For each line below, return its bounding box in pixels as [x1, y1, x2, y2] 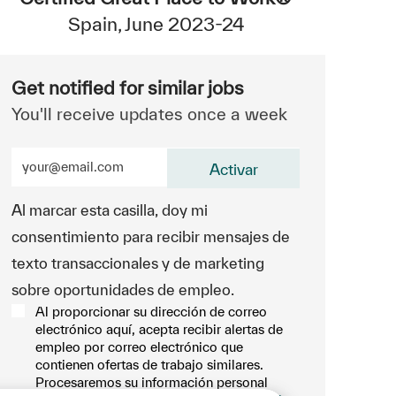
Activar [209, 160, 258, 178]
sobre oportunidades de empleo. [11, 280, 234, 298]
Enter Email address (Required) [11, 146, 223, 164]
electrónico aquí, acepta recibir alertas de [35, 321, 283, 337]
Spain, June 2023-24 [67, 12, 244, 34]
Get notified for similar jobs [11, 76, 244, 98]
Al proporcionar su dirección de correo [35, 303, 267, 319]
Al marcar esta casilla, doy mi [11, 201, 208, 218]
